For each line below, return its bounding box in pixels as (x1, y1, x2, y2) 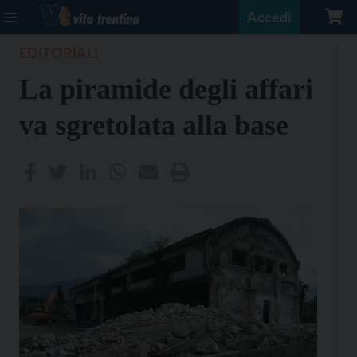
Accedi (247, 8, 292, 25)
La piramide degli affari (19, 73, 313, 105)
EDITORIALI (19, 44, 98, 61)
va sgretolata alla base (19, 109, 288, 141)
